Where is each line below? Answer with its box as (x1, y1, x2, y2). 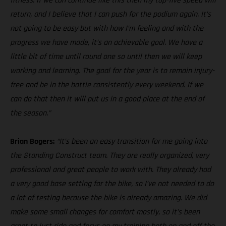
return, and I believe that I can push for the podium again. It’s (10, 9, 211, 20)
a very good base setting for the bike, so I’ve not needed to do (10, 178, 214, 189)
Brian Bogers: (10, 136, 56, 147)
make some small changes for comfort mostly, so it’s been (10, 206, 200, 217)
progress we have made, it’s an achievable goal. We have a (10, 37, 202, 48)
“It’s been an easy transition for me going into (56, 136, 207, 147)
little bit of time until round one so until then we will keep (10, 51, 202, 62)
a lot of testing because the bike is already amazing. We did (10, 192, 207, 203)
